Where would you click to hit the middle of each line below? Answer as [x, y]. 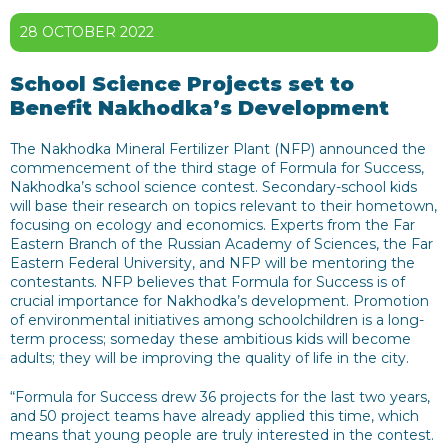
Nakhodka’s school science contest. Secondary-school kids [213, 187]
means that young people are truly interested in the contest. [222, 435]
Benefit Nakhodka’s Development [199, 108]
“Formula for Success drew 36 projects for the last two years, [220, 397]
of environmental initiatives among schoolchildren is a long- [217, 320]
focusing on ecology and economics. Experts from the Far [212, 225]
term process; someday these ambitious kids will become [210, 339]
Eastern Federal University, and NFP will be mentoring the [212, 263]
